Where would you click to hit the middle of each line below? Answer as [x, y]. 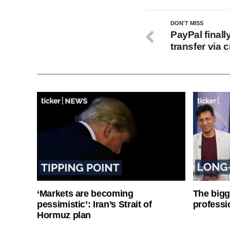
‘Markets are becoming [85, 194]
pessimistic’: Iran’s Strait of [94, 204]
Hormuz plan [64, 215]
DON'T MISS [187, 23]
